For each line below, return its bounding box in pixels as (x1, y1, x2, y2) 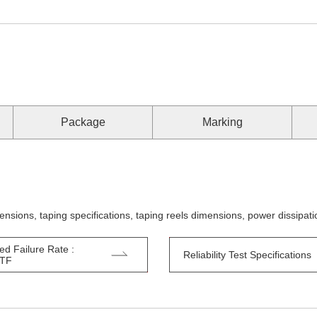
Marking (202, 116, 243, 128)
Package (60, 116, 105, 128)
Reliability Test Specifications (183, 249, 311, 260)
